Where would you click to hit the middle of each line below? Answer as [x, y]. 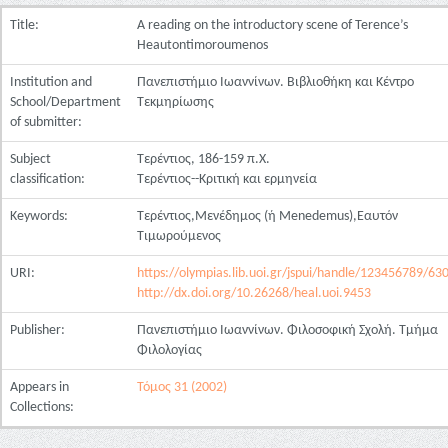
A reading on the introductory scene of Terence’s [272, 25]
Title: [26, 25]
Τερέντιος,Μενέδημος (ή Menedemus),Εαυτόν [267, 216]
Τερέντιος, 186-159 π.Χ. [203, 159]
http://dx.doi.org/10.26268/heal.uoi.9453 [254, 293]
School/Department [65, 102]
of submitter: [47, 122]
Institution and [51, 82]
